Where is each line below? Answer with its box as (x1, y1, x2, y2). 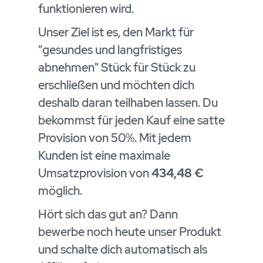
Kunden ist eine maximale (38, 147, 170, 163)
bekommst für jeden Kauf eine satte (38, 112, 225, 128)
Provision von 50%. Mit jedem (38, 130, 191, 146)
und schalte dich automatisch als (38, 241, 207, 257)
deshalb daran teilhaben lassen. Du (38, 95, 218, 110)
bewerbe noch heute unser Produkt (38, 224, 221, 240)
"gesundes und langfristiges (38, 42, 182, 58)
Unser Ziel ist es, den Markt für (38, 24, 194, 40)
